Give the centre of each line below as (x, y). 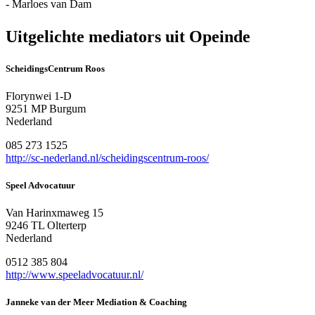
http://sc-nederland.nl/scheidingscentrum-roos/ (107, 157)
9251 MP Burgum (46, 108)
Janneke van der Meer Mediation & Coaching (96, 302)
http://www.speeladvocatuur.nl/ (75, 275)
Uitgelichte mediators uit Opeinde (128, 36)
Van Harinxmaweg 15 (54, 213)
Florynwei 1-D (39, 96)
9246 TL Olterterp (46, 226)
